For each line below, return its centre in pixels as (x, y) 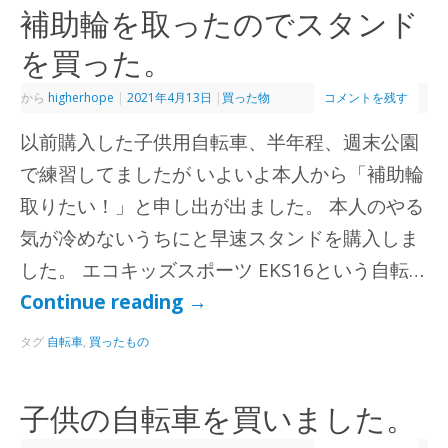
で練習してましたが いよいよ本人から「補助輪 (222, 174)
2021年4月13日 (170, 97)
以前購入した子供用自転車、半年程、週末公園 (220, 142)
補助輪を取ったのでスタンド (220, 23)
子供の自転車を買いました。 (218, 418)
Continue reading (104, 302)
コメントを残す (366, 97)
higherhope (81, 97)
